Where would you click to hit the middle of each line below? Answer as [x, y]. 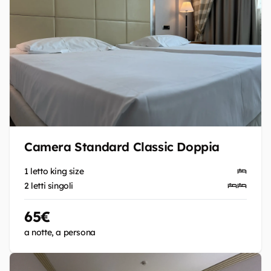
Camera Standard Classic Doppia [122, 147]
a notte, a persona [60, 232]
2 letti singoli [49, 186]
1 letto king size [54, 171]
